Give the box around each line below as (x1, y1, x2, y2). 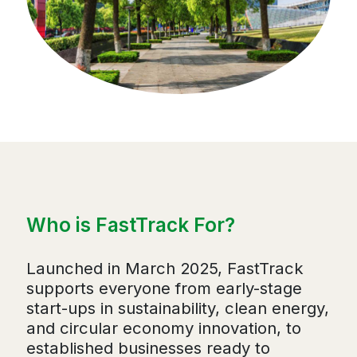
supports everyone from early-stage (26, 277, 302, 298)
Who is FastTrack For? (26, 213, 235, 237)
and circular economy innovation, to (26, 317, 301, 338)
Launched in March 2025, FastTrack (26, 257, 304, 278)
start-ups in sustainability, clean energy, (26, 297, 329, 318)
